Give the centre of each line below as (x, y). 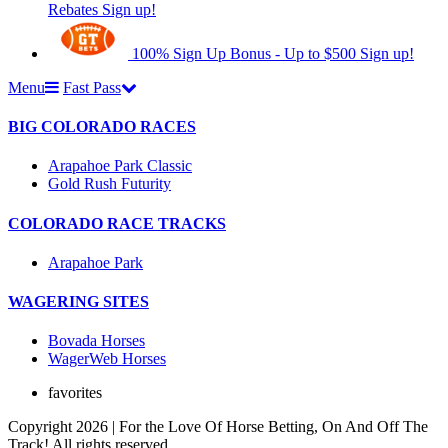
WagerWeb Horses (107, 359)
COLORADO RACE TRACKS (117, 223)
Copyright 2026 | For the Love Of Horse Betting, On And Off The (218, 427)
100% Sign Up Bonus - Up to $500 (244, 53)
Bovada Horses (96, 341)
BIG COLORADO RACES (102, 127)
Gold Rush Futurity (109, 184)
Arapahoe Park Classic (120, 166)
